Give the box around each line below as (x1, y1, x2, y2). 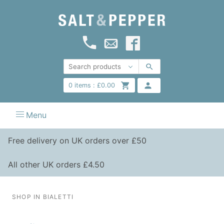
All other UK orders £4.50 (8, 159, 104, 169)
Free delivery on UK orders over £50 (8, 135, 146, 145)
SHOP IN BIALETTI (12, 192, 74, 200)
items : (72, 81, 95, 89)
